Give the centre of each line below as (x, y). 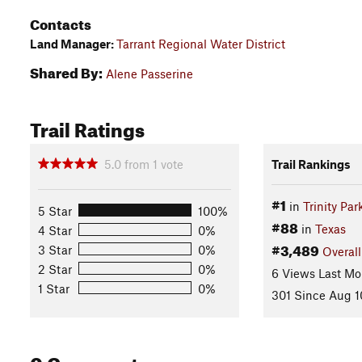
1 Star (54, 288)
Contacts (61, 22)
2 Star (55, 269)
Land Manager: (73, 44)
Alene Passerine (149, 74)
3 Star (55, 249)
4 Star (55, 230)
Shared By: (66, 71)
